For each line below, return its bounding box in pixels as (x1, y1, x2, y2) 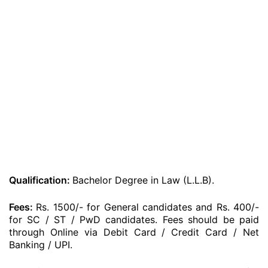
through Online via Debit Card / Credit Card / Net (9, 226, 259, 238)
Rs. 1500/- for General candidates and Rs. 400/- (36, 201, 259, 213)
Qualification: (9, 174, 72, 186)
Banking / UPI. (9, 239, 72, 251)
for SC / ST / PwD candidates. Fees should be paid (9, 214, 259, 226)
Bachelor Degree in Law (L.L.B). (72, 174, 214, 186)
